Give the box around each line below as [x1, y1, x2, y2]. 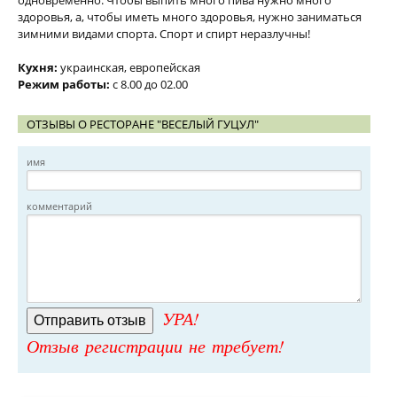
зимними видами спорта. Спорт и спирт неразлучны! [18, 26, 310, 42]
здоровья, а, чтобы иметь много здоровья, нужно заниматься [18, 9, 362, 25]
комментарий [27, 199, 92, 213]
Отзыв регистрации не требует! [27, 334, 284, 357]
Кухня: [18, 59, 58, 75]
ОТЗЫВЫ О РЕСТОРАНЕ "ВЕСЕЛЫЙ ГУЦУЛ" [27, 116, 259, 132]
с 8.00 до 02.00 [110, 76, 188, 92]
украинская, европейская [58, 59, 200, 75]
